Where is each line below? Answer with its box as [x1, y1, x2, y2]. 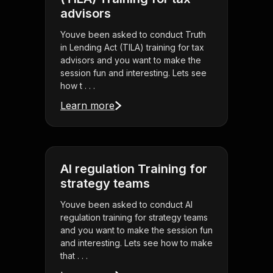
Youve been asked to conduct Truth [60, 29, 206, 40]
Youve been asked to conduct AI [60, 199, 193, 210]
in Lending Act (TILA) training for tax [60, 42, 204, 53]
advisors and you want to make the [60, 55, 201, 66]
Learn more [60, 99, 115, 112]
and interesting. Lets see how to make [60, 238, 213, 249]
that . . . [60, 250, 88, 261]
